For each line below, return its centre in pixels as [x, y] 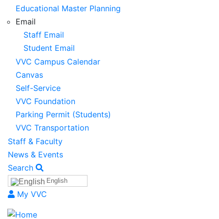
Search [21, 168]
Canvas [29, 75]
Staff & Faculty [35, 141]
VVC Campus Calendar [58, 61]
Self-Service [38, 88]
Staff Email [44, 35]
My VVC [32, 194]
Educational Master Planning [68, 8]
